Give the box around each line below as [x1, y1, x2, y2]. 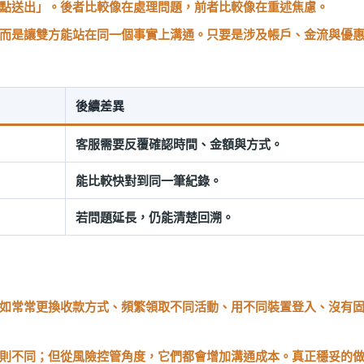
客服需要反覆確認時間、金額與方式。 [76, 136, 283, 152]
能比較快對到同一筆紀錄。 [76, 172, 222, 188]
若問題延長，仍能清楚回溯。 [76, 209, 234, 225]
